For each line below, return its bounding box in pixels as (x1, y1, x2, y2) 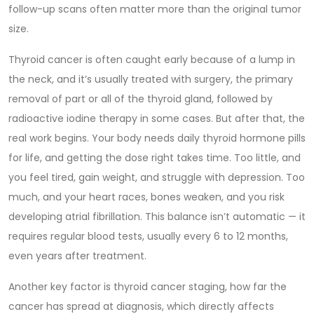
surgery (194, 72, 231, 86)
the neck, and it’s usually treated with (8, 72, 194, 86)
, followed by (212, 92, 273, 106)
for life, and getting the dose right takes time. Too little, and (8, 151, 301, 165)
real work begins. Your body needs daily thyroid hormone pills (8, 131, 306, 145)
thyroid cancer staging (114, 280, 225, 294)
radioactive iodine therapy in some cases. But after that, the (8, 111, 305, 125)
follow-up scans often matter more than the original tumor (8, 2, 301, 16)
